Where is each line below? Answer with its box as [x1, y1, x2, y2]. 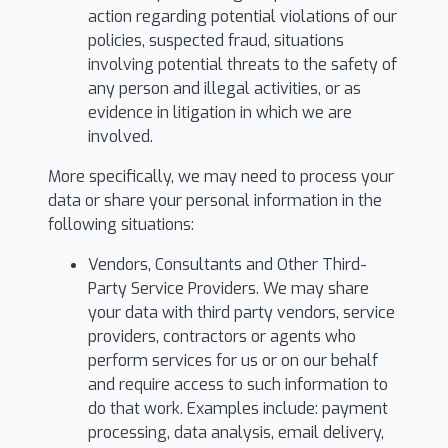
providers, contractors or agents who [88, 326, 356, 347]
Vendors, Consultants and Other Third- [88, 254, 367, 275]
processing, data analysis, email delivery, [88, 422, 384, 443]
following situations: [48, 214, 194, 235]
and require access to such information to [88, 374, 388, 395]
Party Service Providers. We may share [88, 278, 369, 299]
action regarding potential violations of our [88, 6, 397, 27]
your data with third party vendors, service [88, 302, 395, 323]
